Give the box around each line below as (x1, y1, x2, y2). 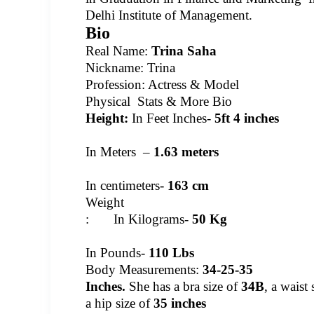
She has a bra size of (125, 279, 241, 294)
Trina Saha (151, 43, 217, 58)
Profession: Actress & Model (86, 77, 239, 92)
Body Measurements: (86, 262, 199, 277)
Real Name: (86, 43, 151, 58)
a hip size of (86, 296, 153, 310)
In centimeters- (86, 178, 168, 193)
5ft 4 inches (214, 111, 279, 125)
